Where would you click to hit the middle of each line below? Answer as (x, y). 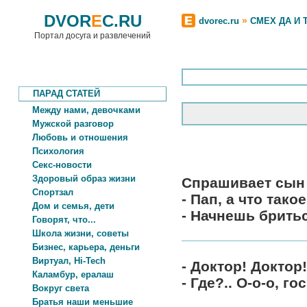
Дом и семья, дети (66, 206)
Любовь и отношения (73, 137)
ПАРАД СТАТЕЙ (60, 94)
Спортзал (46, 192)
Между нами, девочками (79, 110)
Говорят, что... (57, 220)
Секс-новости (55, 165)
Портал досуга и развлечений (93, 36)
